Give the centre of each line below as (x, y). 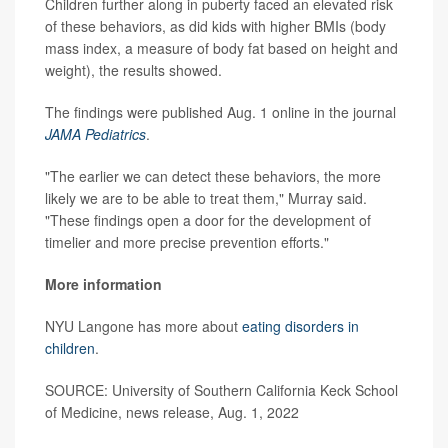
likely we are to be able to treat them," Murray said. (206, 197)
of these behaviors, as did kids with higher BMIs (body (215, 25)
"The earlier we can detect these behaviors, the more (213, 175)
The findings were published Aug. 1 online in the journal (220, 111)
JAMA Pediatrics (95, 133)
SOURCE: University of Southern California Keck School (221, 389)
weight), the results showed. (133, 69)
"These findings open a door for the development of (208, 219)
